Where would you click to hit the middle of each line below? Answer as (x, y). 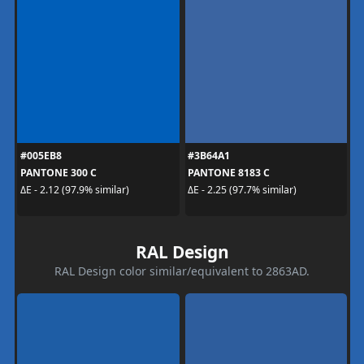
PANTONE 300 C (58, 172)
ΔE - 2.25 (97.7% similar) (242, 190)
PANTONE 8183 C (229, 172)
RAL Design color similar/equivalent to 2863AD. (182, 271)
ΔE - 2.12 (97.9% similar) (74, 190)
